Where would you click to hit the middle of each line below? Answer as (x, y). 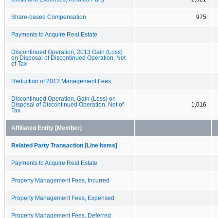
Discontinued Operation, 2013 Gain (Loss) (67, 52)
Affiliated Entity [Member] (46, 128)
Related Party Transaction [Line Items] (64, 145)
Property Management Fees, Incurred (60, 180)
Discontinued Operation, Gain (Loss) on (64, 99)
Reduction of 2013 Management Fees (61, 81)
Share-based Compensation (49, 17)
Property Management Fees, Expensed (63, 198)
